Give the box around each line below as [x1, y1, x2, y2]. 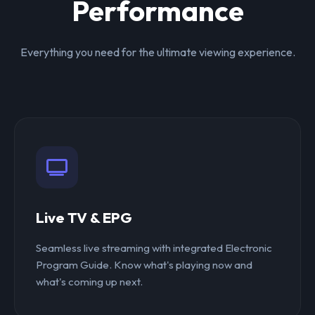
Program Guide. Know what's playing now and [36, 258, 252, 272]
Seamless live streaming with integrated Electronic [36, 241, 272, 255]
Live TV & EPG [36, 208, 132, 227]
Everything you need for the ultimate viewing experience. [20, 45, 295, 60]
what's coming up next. [36, 275, 143, 289]
